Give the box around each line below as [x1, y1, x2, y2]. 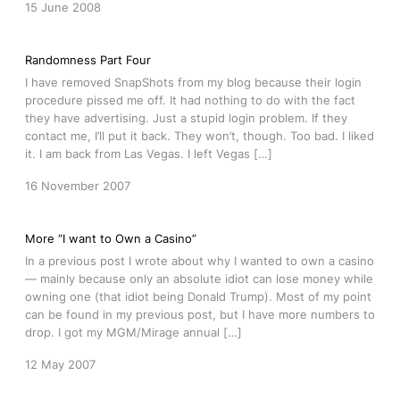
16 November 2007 [25, 179, 130, 193]
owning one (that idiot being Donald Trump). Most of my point [25, 289, 371, 304]
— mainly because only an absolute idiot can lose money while [25, 271, 373, 286]
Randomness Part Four [25, 53, 151, 67]
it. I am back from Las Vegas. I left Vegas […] [25, 146, 272, 161]
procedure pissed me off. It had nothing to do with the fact [25, 93, 355, 107]
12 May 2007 [25, 357, 96, 371]
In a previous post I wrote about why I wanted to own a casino [25, 254, 374, 268]
